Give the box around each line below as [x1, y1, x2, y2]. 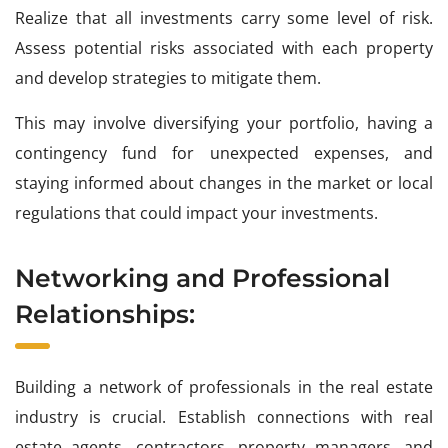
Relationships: [15, 299, 195, 330]
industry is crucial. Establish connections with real [15, 406, 433, 429]
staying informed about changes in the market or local [15, 172, 433, 195]
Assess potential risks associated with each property [15, 37, 433, 60]
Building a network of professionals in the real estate [15, 376, 433, 399]
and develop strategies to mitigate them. [15, 67, 321, 90]
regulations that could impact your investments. [15, 202, 378, 225]
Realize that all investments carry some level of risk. [15, 7, 433, 30]
